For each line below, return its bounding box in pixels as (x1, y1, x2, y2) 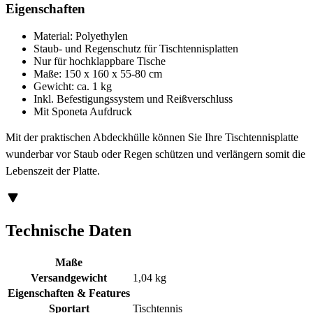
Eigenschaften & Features (8, 286, 130, 299)
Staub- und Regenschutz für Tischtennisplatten (34, 43, 238, 55)
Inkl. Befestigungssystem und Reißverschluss (34, 93, 233, 105)
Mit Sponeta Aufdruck (34, 105, 132, 118)
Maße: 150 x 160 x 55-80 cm (34, 68, 162, 80)
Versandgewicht (31, 271, 107, 284)
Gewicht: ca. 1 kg (34, 80, 112, 93)
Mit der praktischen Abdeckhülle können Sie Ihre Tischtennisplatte (6, 131, 298, 144)
